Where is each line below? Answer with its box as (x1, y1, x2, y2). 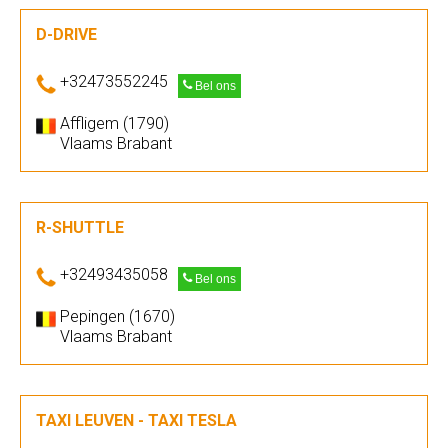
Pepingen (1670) (60, 307, 175, 326)
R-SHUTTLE (36, 218, 124, 237)
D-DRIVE (36, 25, 97, 44)
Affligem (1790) (60, 114, 169, 133)
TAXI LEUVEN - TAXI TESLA (36, 411, 237, 430)
